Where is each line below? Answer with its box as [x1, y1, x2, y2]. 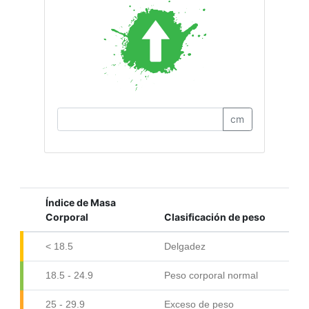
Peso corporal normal [163, 270, 258, 281]
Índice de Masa [45, 197, 116, 208]
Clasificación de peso [163, 211, 266, 223]
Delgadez [163, 241, 206, 252]
